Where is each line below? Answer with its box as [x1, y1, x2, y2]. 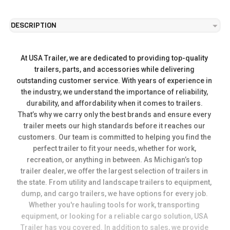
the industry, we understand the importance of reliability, [21, 87, 209, 96]
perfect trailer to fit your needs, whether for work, [32, 144, 198, 152]
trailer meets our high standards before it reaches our [23, 121, 207, 130]
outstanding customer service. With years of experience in [16, 76, 214, 85]
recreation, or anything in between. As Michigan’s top [26, 155, 204, 164]
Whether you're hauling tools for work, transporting [29, 200, 201, 209]
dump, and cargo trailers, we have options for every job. [21, 189, 209, 198]
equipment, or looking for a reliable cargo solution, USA [21, 212, 209, 220]
